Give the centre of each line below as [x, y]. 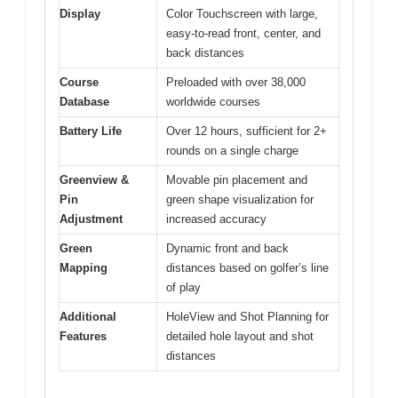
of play [183, 287]
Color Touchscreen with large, [242, 13]
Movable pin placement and [237, 179]
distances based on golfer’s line [247, 267]
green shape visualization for [240, 199]
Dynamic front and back [227, 248]
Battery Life [91, 131]
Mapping [84, 267]
